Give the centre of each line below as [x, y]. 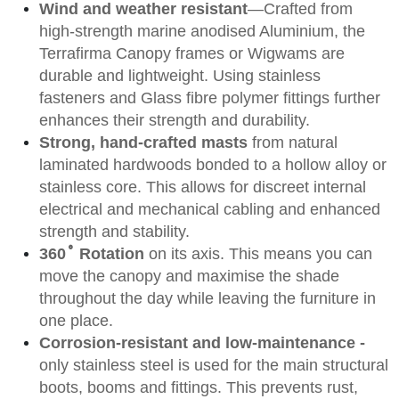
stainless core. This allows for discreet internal [203, 187]
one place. [76, 320]
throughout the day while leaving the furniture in [208, 298]
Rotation [112, 253]
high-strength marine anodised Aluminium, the [202, 31]
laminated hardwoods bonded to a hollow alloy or [213, 164]
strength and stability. [114, 231]
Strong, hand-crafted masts [146, 142]
